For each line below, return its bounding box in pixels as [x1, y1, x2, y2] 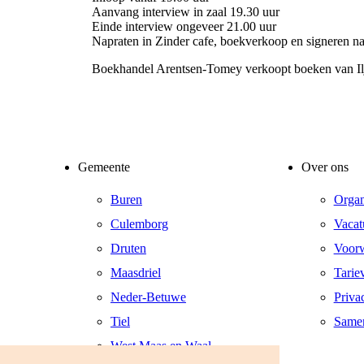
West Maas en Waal [110, 338, 211, 353]
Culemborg [110, 216, 168, 231]
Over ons [301, 160, 349, 175]
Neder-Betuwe [110, 289, 186, 304]
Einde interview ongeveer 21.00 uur [92, 19, 277, 33]
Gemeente [77, 160, 130, 175]
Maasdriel [110, 265, 161, 279]
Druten [110, 240, 146, 255]
